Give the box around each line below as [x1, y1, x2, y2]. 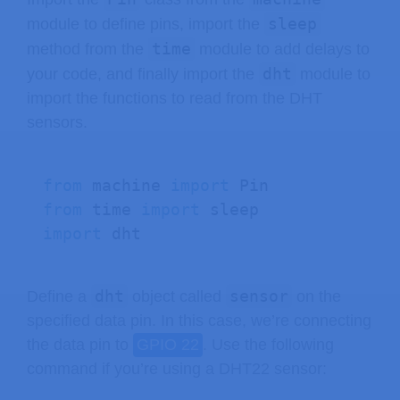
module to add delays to [195, 39, 370, 58]
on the [292, 287, 341, 306]
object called [128, 287, 226, 306]
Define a [27, 287, 91, 306]
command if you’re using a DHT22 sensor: [27, 360, 327, 379]
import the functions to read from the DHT [27, 88, 322, 107]
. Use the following [203, 336, 334, 354]
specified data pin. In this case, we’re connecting [27, 312, 371, 330]
